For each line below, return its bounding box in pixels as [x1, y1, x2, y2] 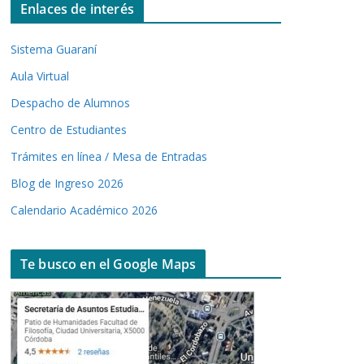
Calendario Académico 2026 [11, 201, 158, 218]
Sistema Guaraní [11, 41, 97, 57]
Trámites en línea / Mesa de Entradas [11, 148, 207, 164]
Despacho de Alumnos [11, 94, 130, 110]
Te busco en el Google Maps [20, 254, 197, 273]
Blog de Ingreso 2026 [11, 175, 123, 191]
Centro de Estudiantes [11, 121, 127, 137]
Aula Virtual [11, 67, 69, 84]
